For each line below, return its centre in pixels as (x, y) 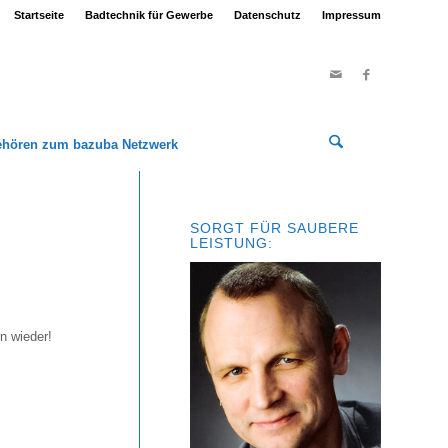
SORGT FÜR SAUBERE (274, 228)
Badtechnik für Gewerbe (149, 15)
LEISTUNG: (231, 243)
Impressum (351, 15)
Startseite (39, 15)
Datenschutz (267, 15)
